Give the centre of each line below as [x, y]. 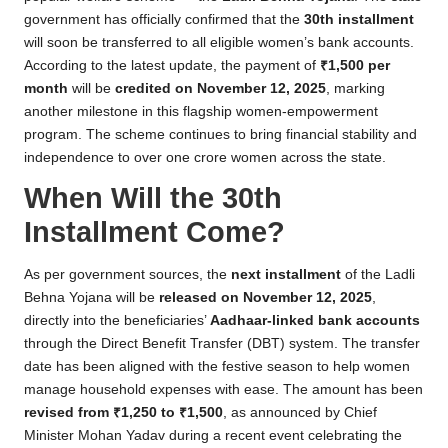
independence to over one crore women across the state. [205, 157]
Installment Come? [154, 231]
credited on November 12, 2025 [220, 88]
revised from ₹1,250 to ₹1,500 [123, 412]
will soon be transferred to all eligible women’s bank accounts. [219, 42]
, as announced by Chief [300, 412]
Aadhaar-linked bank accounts [315, 320]
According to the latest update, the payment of [172, 65]
